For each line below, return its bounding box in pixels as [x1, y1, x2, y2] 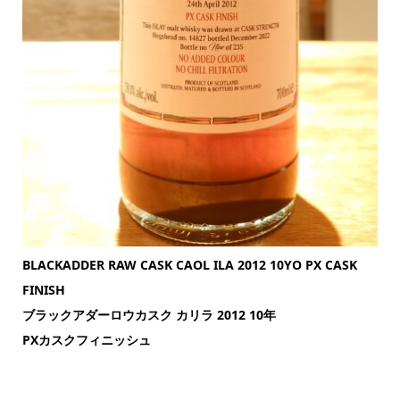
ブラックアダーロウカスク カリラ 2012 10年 [21, 306, 276, 324]
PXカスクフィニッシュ [21, 331, 151, 349]
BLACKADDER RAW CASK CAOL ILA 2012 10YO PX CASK [21, 256, 357, 274]
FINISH [21, 281, 65, 299]
